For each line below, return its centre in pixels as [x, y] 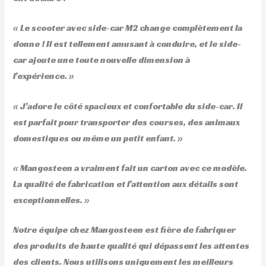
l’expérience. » [44, 76]
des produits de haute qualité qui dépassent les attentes [132, 246]
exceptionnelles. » [52, 200]
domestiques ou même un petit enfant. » [98, 138]
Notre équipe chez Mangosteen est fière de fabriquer [125, 230]
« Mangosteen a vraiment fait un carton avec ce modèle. [130, 168]
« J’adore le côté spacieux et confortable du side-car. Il [128, 106]
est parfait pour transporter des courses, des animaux [127, 122]
